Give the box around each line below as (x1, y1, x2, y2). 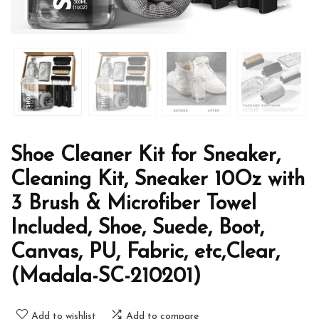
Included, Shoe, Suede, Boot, (11, 218, 264, 239)
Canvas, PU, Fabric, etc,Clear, (11, 242, 280, 263)
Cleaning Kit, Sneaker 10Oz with (11, 169, 305, 191)
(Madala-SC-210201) (11, 266, 201, 288)
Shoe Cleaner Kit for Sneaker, (11, 145, 281, 167)
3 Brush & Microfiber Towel (11, 194, 256, 215)
